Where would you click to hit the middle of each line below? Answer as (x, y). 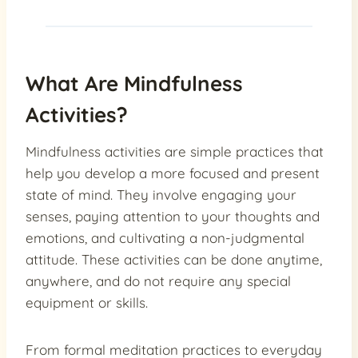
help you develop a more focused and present (173, 173)
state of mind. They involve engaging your (161, 194)
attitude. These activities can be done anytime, (174, 259)
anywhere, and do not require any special (158, 280)
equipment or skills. (87, 302)
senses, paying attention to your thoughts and (173, 216)
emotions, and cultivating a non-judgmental (165, 237)
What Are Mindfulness (134, 83)
